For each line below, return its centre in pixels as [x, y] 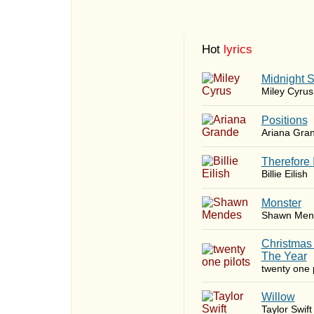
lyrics [238, 49]
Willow [278, 297]
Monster [281, 203]
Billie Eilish [284, 174]
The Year [284, 256]
